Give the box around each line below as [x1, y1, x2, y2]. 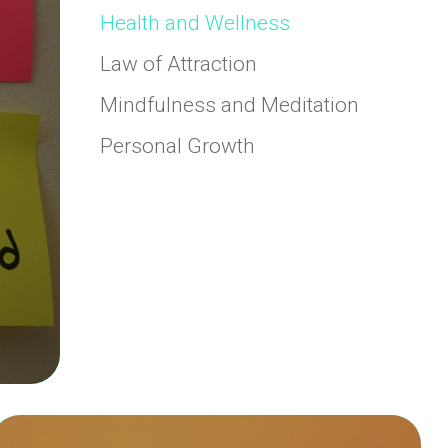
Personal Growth [99, 133, 255, 158]
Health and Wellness [99, 10, 290, 35]
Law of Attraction [99, 51, 257, 76]
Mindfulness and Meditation [99, 92, 359, 117]
